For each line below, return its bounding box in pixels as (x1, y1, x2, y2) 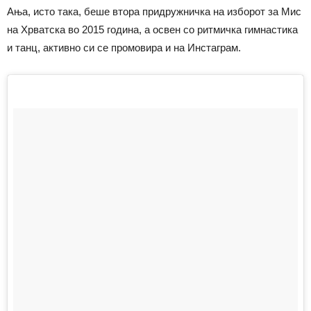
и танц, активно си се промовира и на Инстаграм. (7, 42, 241, 54)
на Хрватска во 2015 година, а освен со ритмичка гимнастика (7, 24, 298, 36)
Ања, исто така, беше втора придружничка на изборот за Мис (7, 6, 301, 18)
